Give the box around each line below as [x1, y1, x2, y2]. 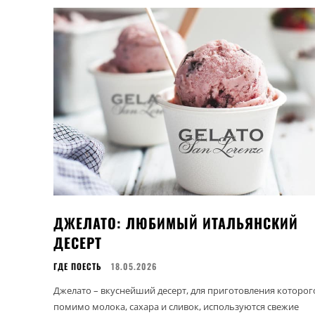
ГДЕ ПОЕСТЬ [53, 259, 102, 272]
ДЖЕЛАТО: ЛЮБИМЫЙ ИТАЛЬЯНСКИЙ [53, 212, 298, 233]
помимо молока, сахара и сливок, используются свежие [53, 300, 299, 313]
